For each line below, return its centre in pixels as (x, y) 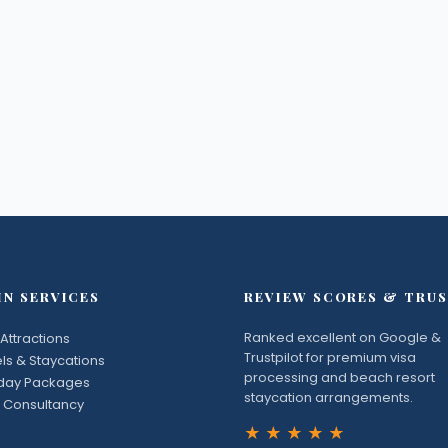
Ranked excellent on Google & (342, 338)
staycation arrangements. (328, 398)
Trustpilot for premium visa (330, 358)
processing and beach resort (339, 378)
